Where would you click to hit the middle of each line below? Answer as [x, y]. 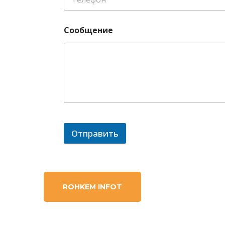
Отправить [95, 134]
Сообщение [88, 30]
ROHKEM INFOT [92, 187]
